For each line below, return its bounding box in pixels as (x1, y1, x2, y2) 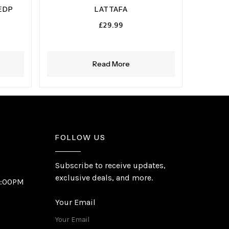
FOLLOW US (55, 132, 106, 142)
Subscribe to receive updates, (55, 160, 166, 170)
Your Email (55, 197, 96, 207)
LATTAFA (94, 5, 128, 14)
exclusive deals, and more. (55, 172, 153, 182)
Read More (92, 59, 130, 69)
